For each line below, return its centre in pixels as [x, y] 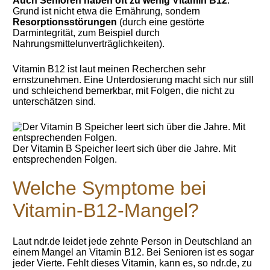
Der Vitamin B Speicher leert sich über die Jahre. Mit [124, 149]
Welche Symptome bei [110, 188]
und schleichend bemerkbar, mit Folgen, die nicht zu [124, 91]
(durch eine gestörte [161, 22]
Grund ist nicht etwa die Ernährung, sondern [107, 11]
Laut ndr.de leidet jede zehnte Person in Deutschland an [133, 241]
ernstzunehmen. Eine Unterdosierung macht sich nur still [133, 80]
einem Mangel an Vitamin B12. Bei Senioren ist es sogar [133, 252]
